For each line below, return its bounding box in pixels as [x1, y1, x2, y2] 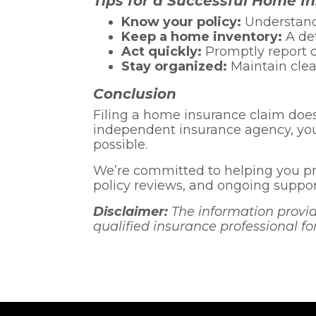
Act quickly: [121, 43, 202, 59]
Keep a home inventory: [121, 28, 282, 44]
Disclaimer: [93, 203, 168, 219]
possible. [93, 136, 147, 152]
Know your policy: [121, 13, 241, 30]
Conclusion [93, 85, 176, 102]
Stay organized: [121, 58, 227, 74]
